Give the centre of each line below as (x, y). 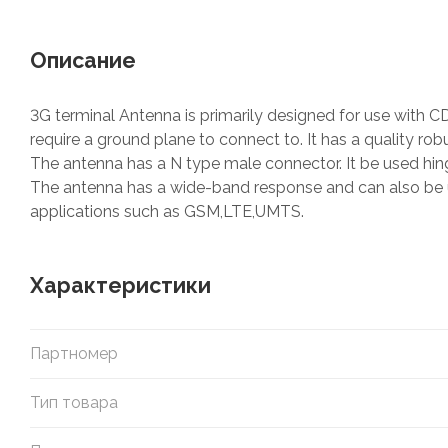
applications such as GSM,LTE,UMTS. (167, 211)
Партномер (74, 353)
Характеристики (120, 285)
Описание (83, 60)
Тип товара (74, 402)
